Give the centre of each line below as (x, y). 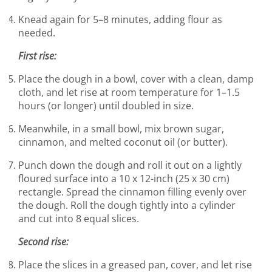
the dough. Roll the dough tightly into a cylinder (127, 205)
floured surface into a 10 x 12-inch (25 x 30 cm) (124, 178)
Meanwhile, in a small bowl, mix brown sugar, (121, 128)
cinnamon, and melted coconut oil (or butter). (123, 142)
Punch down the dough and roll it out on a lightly (130, 165)
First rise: (37, 56)
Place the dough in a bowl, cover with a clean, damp (136, 79)
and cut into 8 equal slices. (79, 218)
